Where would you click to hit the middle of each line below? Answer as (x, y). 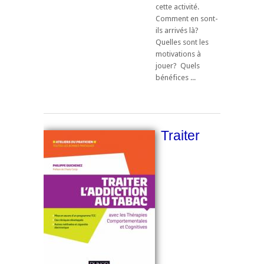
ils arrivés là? (177, 30)
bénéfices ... (176, 77)
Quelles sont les (182, 42)
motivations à (178, 54)
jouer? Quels (178, 65)
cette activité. (177, 6)
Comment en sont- (187, 18)
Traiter (180, 135)
